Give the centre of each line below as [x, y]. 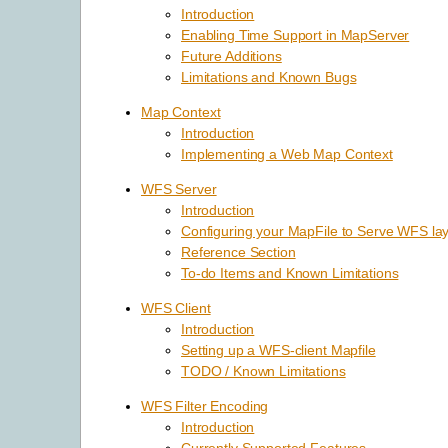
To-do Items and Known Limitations [290, 273]
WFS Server [179, 189]
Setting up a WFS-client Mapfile [278, 350]
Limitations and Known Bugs [269, 77]
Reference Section [238, 252]
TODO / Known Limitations [263, 371]
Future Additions [231, 56]
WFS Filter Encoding [205, 406]
